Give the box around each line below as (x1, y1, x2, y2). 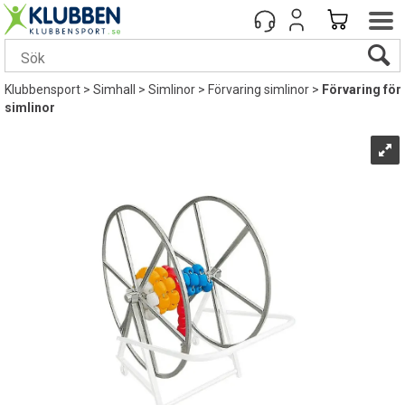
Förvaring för (322, 82, 401, 97)
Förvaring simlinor (208, 82, 309, 97)
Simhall (93, 82, 136, 97)
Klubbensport (5, 82, 80, 97)
